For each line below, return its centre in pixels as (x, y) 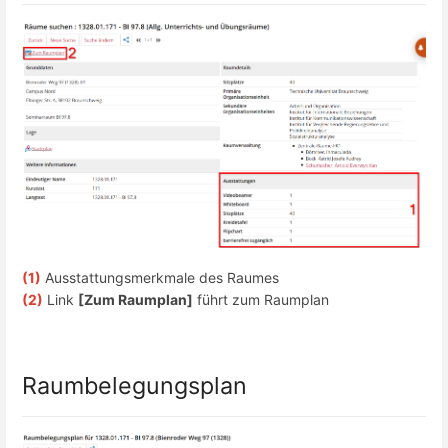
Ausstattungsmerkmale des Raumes (160, 278)
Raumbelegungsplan (134, 386)
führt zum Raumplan (261, 300)
